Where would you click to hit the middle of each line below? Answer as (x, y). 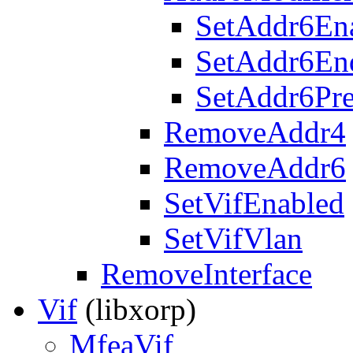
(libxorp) (137, 309)
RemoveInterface (206, 274)
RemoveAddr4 (255, 132)
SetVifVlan (233, 238)
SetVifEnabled (254, 203)
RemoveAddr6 (255, 167)
